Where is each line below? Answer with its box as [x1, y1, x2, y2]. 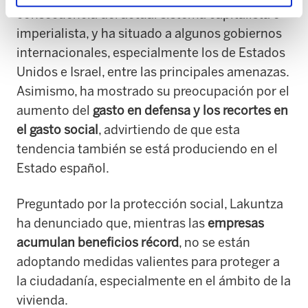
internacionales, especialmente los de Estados [16, 45, 285, 60]
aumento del [16, 102, 93, 118]
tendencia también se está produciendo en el [16, 141, 278, 157]
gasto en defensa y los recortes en [93, 102, 288, 118]
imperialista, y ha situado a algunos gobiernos [16, 25, 282, 41]
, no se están [179, 234, 250, 250]
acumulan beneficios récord [16, 234, 179, 250]
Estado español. [16, 160, 109, 176]
